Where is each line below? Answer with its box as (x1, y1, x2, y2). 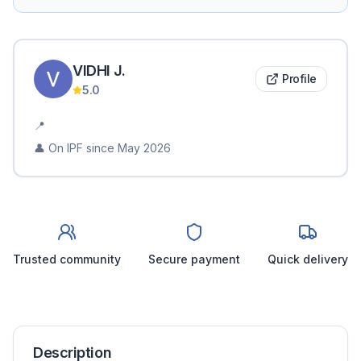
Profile (282, 71, 317, 85)
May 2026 (118, 140, 171, 155)
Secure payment (148, 251, 240, 266)
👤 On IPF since (34, 140, 114, 155)
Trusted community (13, 251, 121, 266)
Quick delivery (268, 251, 348, 266)
